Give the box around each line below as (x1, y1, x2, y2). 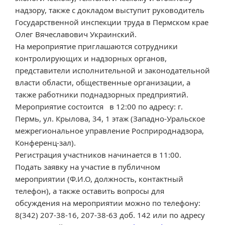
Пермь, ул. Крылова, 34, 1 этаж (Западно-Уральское (15, 114, 205, 124)
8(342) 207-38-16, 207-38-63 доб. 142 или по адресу (15, 210, 205, 220)
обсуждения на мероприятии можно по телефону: (15, 198, 200, 208)
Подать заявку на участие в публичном (15, 162, 160, 172)
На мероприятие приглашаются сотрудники (15, 41, 178, 52)
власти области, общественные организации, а (15, 77, 190, 88)
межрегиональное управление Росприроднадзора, (15, 126, 204, 136)
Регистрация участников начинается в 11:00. (15, 150, 181, 160)
